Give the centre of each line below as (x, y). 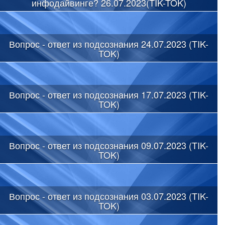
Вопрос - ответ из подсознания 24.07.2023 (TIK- (109, 43)
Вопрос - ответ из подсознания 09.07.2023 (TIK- (109, 145)
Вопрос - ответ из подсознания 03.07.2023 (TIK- (109, 196)
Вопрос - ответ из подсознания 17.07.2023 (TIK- (109, 94)
